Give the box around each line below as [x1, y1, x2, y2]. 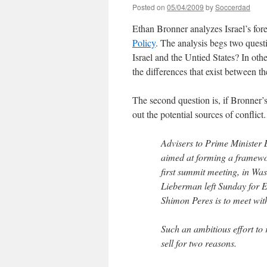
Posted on [132, 2, 165, 12]
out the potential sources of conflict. [132, 108, 266, 120]
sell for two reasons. [161, 237, 237, 249]
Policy [132, 36, 156, 49]
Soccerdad [215, 2, 250, 12]
